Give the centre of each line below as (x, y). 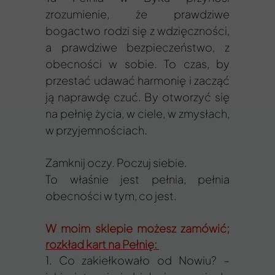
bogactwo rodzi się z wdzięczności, (137, 30)
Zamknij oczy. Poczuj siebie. (116, 162)
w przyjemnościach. (96, 130)
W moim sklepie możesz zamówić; (137, 228)
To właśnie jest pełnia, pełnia (137, 179)
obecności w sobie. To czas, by (137, 64)
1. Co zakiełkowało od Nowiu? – (137, 260)
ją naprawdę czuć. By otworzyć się (137, 97)
